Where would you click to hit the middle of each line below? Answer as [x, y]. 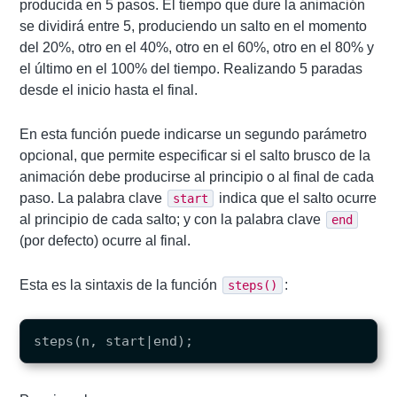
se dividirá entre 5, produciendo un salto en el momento [194, 26]
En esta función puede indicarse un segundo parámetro [194, 134]
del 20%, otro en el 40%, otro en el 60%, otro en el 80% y [197, 47]
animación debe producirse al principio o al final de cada [197, 176]
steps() [253, 285]
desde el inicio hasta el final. [109, 90]
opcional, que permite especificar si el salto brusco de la [195, 155]
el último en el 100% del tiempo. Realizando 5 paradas [191, 68]
